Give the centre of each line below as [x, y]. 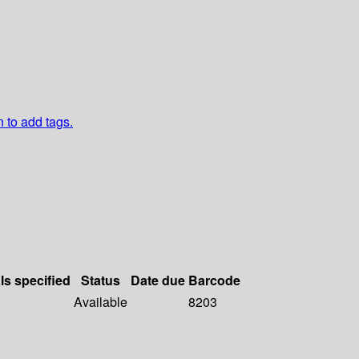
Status [101, 280]
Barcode [214, 280]
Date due [158, 280]
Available [101, 302]
